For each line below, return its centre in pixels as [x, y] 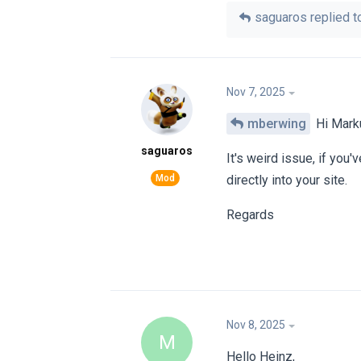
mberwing [277, 123]
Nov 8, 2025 [256, 325]
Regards [250, 214]
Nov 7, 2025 [256, 91]
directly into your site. [287, 180]
